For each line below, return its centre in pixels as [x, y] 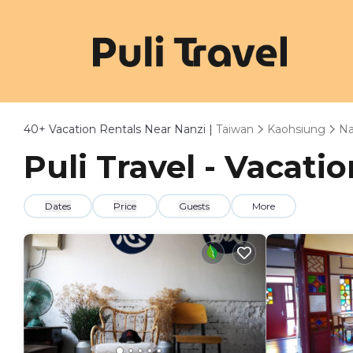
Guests [194, 206]
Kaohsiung [296, 129]
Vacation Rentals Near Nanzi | [131, 129]
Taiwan [235, 129]
